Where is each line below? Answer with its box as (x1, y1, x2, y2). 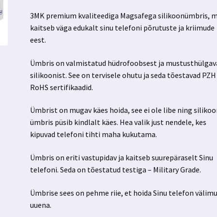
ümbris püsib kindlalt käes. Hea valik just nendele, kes (30, 117, 207, 127)
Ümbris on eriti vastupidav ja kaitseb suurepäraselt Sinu (30, 152, 214, 162)
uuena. (30, 200, 52, 210)
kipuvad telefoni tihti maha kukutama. (30, 129, 157, 139)
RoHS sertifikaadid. (30, 82, 93, 92)
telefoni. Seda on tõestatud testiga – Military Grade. (30, 164, 201, 174)
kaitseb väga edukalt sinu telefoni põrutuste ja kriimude (30, 23, 215, 33)
